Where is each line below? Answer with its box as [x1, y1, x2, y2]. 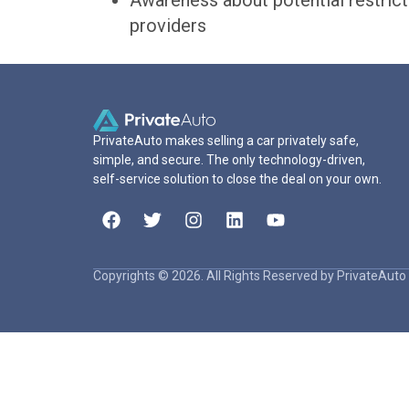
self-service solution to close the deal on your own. [93, 172, 382, 187]
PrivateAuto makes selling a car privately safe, [93, 133, 359, 149]
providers [130, 15, 206, 37]
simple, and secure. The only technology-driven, [93, 152, 365, 168]
